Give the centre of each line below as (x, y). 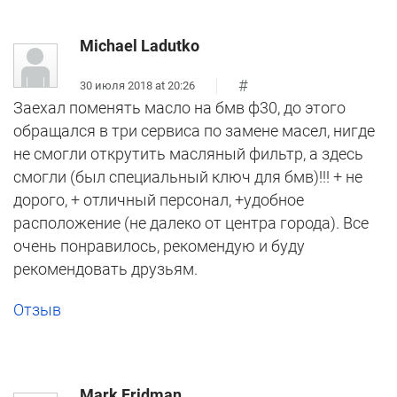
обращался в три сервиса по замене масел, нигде (194, 131)
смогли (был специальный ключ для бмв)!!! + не (188, 177)
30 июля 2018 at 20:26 (137, 85)
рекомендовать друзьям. (105, 269)
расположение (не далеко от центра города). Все (191, 223)
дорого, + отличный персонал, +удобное (159, 200)
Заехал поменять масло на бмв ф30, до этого (179, 108)
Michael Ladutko (140, 46)
